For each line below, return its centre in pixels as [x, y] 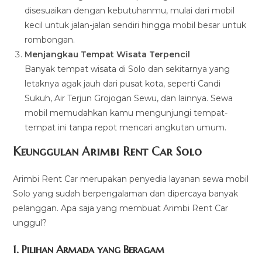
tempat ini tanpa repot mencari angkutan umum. [126, 128]
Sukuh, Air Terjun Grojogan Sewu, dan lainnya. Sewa [129, 99]
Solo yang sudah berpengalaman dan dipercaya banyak [126, 194]
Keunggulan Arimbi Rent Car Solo [108, 152]
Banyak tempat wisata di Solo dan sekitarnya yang [127, 69]
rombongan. [50, 40]
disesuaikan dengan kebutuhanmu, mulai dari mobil [130, 11]
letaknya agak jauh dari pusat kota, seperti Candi [123, 84]
